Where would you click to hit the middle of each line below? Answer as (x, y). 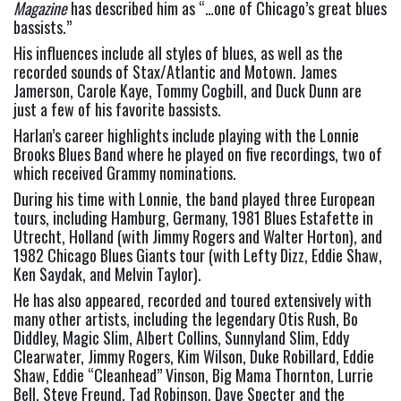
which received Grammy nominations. (125, 173)
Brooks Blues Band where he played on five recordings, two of (198, 154)
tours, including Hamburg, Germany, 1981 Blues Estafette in (193, 218)
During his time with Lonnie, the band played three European (194, 199)
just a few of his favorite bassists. (117, 110)
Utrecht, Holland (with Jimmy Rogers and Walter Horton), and (198, 237)
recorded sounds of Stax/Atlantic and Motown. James (175, 72)
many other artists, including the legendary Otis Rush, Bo (186, 319)
